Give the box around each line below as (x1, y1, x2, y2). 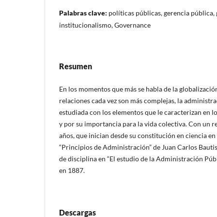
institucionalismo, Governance (59, 20, 151, 29)
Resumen (59, 61, 92, 71)
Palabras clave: (59, 8, 108, 17)
